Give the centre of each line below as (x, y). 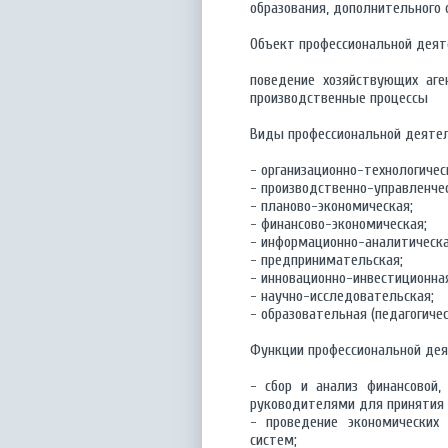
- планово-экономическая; (331, 206)
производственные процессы (339, 98)
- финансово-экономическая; (338, 224)
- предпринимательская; (326, 260)
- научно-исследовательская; (342, 296)
